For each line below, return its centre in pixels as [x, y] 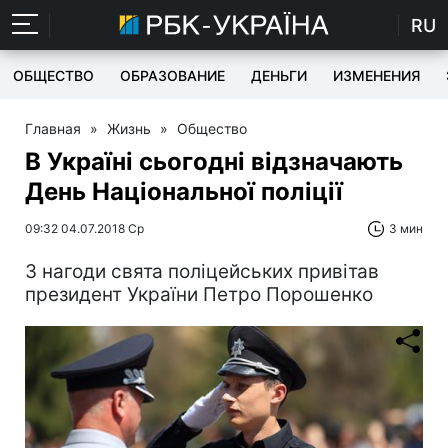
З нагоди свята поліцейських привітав [202, 271]
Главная [53, 128]
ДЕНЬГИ [279, 75]
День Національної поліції [184, 191]
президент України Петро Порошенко [199, 294]
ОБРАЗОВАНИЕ [172, 75]
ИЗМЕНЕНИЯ [376, 75]
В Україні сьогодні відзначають [214, 161]
